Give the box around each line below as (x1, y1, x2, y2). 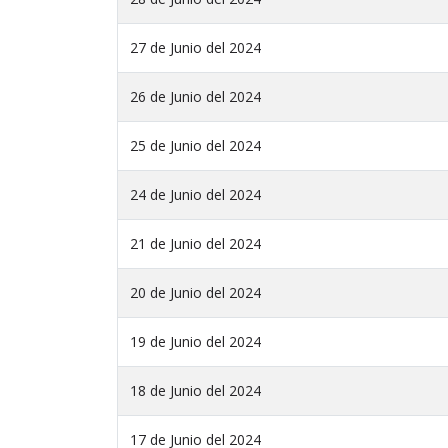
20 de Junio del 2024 (130, 283, 261, 303)
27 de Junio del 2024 (130, 38, 261, 58)
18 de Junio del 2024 (130, 381, 261, 401)
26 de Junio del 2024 (130, 87, 261, 107)
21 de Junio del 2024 (130, 234, 261, 254)
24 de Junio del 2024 (130, 185, 261, 205)
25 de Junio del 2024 (130, 136, 261, 156)
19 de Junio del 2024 (130, 332, 261, 352)
